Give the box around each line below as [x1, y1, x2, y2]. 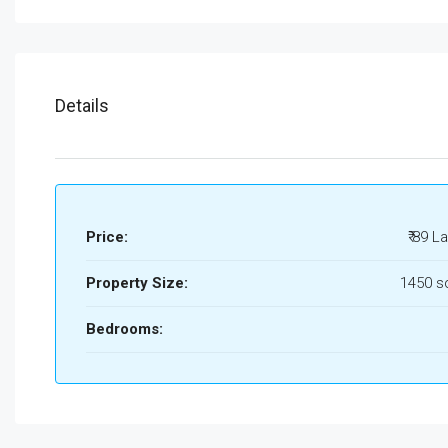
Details [55, 95, 109, 116]
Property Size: [86, 274, 188, 292]
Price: [86, 228, 128, 246]
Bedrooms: [86, 320, 163, 338]
